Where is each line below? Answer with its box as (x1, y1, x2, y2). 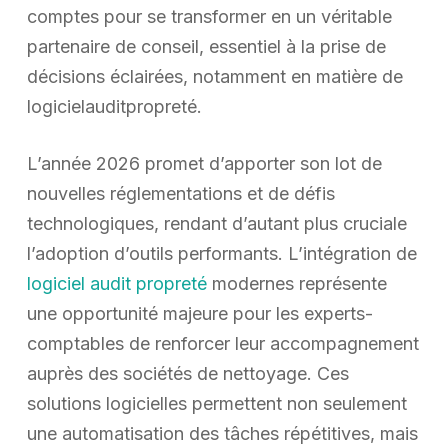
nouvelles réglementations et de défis (26, 182, 335, 204)
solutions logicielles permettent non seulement (26, 392, 407, 414)
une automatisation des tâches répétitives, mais (26, 422, 418, 444)
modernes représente (206, 272, 387, 294)
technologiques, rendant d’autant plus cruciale (26, 212, 407, 234)
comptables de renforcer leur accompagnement (26, 332, 419, 354)
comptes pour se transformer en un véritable (26, 5, 392, 27)
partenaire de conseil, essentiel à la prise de (26, 35, 386, 57)
